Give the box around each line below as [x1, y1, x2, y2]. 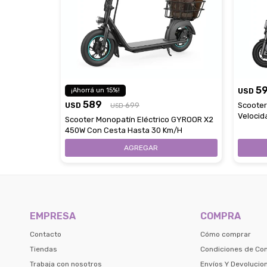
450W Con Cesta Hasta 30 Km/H [65, 125, 182, 135]
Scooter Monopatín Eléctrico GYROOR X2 [65, 114, 213, 124]
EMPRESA [30, 210, 76, 222]
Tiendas [30, 244, 57, 253]
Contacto [30, 229, 61, 238]
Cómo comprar [200, 229, 252, 238]
